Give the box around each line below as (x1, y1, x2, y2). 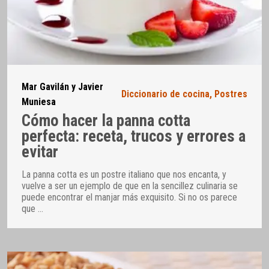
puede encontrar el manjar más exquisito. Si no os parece (22, 191, 237, 203)
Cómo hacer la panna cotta (22, 111, 190, 131)
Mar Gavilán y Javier (22, 80, 103, 92)
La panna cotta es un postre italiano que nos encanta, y (22, 168, 226, 180)
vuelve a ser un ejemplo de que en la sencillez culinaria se (22, 180, 238, 192)
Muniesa (22, 95, 56, 107)
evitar (22, 142, 58, 162)
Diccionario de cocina (121, 88, 210, 100)
